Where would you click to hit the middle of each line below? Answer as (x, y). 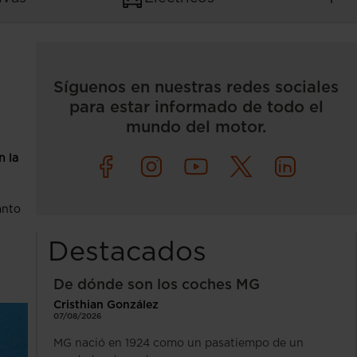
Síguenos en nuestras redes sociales (196, 88)
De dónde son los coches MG (156, 285)
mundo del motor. (196, 127)
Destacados (127, 253)
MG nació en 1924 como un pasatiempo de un (178, 343)
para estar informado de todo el (196, 108)
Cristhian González (106, 305)
